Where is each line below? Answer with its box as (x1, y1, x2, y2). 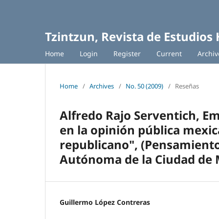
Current (156, 48, 182, 58)
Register (113, 48, 141, 58)
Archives (89, 81, 114, 90)
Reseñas (175, 81, 199, 90)
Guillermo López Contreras (60, 197, 150, 207)
